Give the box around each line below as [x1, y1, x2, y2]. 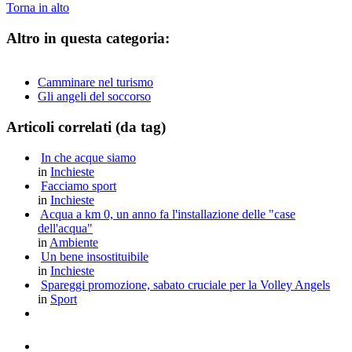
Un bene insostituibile [41, 249, 148, 263]
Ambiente [49, 235, 98, 249]
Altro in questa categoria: [6, 29, 170, 46]
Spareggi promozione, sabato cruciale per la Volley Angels [41, 277, 330, 291]
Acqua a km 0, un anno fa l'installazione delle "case [40, 207, 295, 221]
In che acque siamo [41, 150, 136, 164]
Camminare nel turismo [38, 75, 153, 90]
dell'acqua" [38, 221, 93, 235]
